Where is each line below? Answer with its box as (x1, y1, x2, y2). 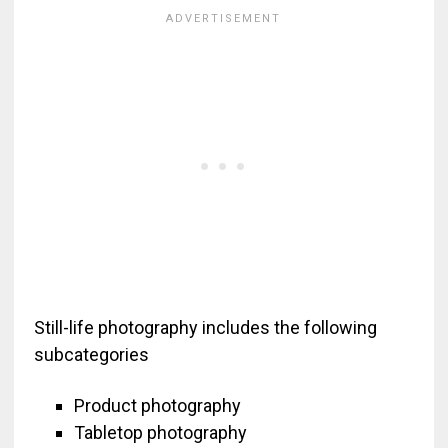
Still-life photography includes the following (33, 317, 377, 338)
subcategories (33, 344, 149, 365)
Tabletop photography (73, 422, 247, 443)
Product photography (73, 395, 241, 416)
